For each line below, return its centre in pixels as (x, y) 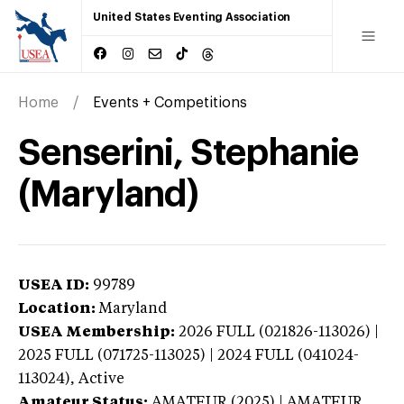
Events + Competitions (170, 102)
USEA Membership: (96, 332)
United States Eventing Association (192, 17)
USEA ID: (54, 285)
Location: (57, 309)
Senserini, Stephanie (188, 153)
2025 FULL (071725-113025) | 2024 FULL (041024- (188, 356)
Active (101, 379)
